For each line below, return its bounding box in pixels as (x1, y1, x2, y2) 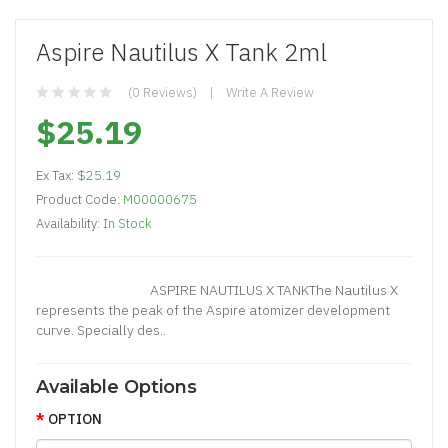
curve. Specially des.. (36, 320, 166, 339)
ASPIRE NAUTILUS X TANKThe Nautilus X (36, 280, 398, 299)
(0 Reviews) (128, 83, 197, 101)
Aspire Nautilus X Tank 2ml (36, 35, 327, 68)
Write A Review (226, 83, 314, 101)
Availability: (36, 214, 103, 232)
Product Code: (36, 190, 123, 208)
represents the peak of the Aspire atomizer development (36, 300, 390, 319)
